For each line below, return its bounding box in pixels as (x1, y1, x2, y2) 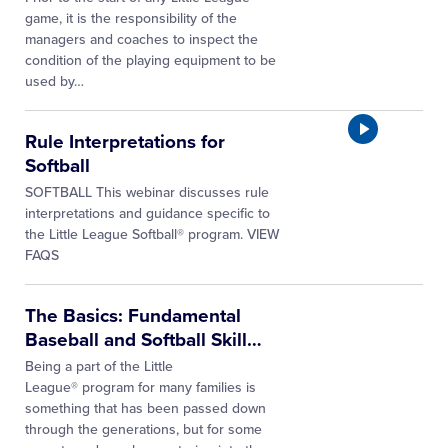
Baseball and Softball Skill (25, 329, 247, 351)
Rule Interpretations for (25, 131, 225, 153)
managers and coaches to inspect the (25, 31, 258, 48)
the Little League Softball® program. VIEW (25, 226, 280, 243)
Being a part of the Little (25, 358, 173, 375)
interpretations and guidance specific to (25, 205, 270, 222)
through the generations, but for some (25, 421, 262, 438)
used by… (25, 73, 84, 90)
